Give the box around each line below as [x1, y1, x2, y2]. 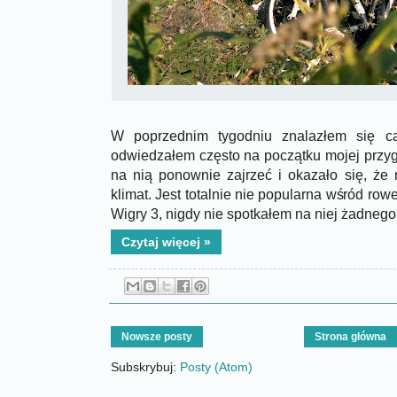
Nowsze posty [121, 331, 192, 344]
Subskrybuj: [111, 360, 180, 375]
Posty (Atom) [180, 360, 253, 375]
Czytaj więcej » [121, 235, 211, 250]
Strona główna [315, 331, 386, 344]
